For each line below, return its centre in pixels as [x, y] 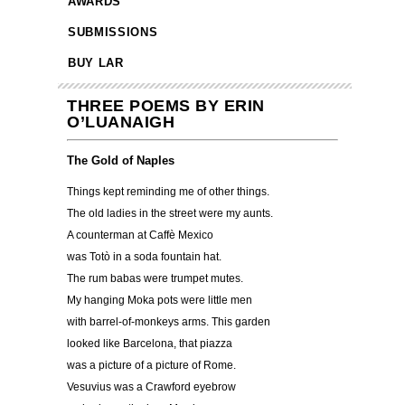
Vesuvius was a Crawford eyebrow [151, 387]
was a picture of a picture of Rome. [151, 366]
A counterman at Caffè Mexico [140, 235]
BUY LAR [96, 63]
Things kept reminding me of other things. [168, 192]
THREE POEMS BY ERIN [166, 106]
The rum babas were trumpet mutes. [155, 279]
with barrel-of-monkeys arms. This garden [169, 322]
